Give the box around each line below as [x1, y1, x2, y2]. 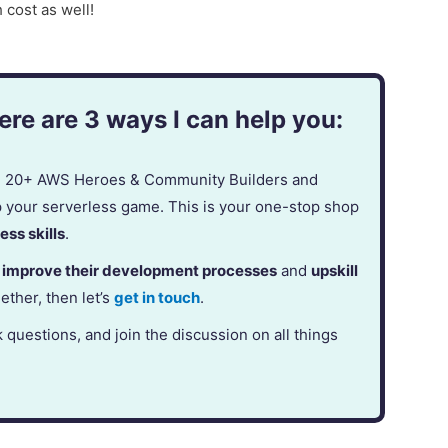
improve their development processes [2, 261, 278, 281]
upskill [311, 261, 359, 281]
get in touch [114, 288, 201, 308]
